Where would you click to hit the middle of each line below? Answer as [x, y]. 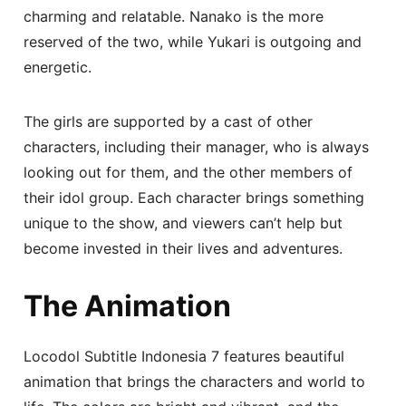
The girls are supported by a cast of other [169, 121]
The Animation [128, 305]
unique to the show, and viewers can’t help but [184, 222]
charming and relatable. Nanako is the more [174, 16]
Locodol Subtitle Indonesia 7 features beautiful [184, 356]
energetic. [58, 67]
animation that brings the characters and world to [195, 381]
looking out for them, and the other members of [188, 172]
